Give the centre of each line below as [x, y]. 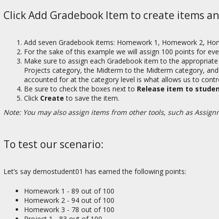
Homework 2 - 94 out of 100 [69, 200]
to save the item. [92, 98]
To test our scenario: [54, 144]
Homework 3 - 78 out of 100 [69, 209]
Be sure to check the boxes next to [79, 88]
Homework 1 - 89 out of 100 [69, 191]
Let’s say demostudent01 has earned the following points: [95, 171]
